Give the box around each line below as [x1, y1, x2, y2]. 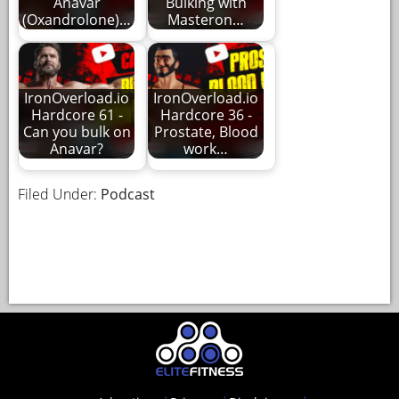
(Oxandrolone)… [22, 10, 131, 30]
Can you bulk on [22, 122, 131, 142]
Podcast [101, 183, 155, 204]
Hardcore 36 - [159, 105, 252, 126]
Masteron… [167, 10, 244, 30]
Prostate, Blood [153, 122, 258, 142]
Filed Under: [18, 183, 101, 204]
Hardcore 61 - [30, 105, 123, 126]
